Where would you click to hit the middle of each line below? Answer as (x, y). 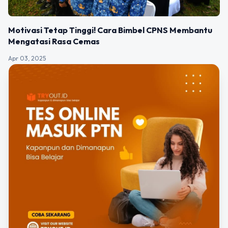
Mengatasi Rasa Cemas (54, 41)
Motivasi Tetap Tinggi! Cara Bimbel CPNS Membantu (110, 30)
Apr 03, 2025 (27, 59)
